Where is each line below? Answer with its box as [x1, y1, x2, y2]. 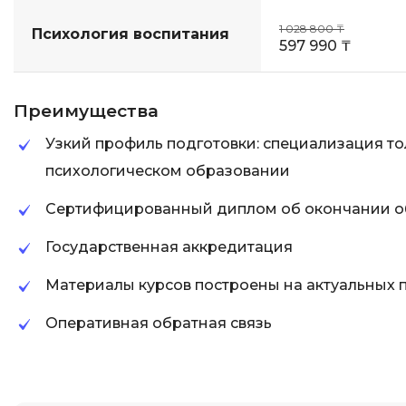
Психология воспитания [32, 25, 229, 43]
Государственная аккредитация [45, 238, 293, 256]
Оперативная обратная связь [45, 314, 272, 332]
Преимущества [14, 101, 159, 121]
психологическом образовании [45, 162, 290, 179]
